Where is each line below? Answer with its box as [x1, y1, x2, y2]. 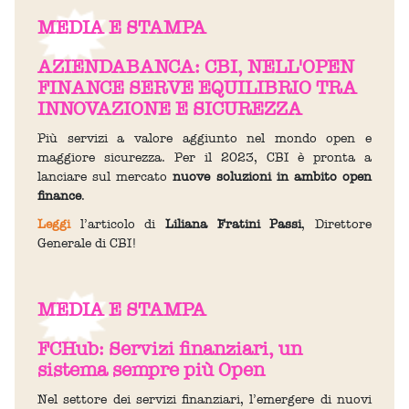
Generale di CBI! [37, 235, 137, 251]
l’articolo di [70, 215, 165, 232]
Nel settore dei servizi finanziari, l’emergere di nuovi [37, 391, 372, 407]
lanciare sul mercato [37, 168, 173, 184]
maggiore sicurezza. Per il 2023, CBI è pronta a [37, 149, 372, 165]
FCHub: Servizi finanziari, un [37, 337, 302, 361]
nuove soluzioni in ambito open [173, 168, 372, 184]
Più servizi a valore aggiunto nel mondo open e [37, 130, 372, 146]
